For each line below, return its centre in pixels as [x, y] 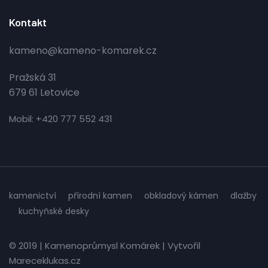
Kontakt [28, 22]
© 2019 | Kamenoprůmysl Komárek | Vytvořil [105, 246]
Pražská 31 [33, 77]
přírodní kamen [100, 196]
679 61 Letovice [44, 92]
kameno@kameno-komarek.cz [83, 51]
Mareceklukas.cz [45, 261]
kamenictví [33, 196]
